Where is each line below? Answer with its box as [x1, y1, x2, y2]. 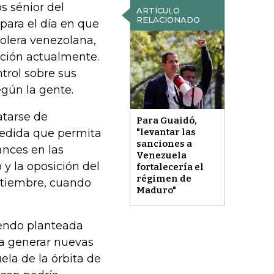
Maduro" [136, 185, 176, 196]
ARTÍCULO [136, 6, 180, 15]
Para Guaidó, [136, 115, 197, 127]
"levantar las [136, 127, 196, 138]
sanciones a [136, 138, 192, 150]
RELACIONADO [136, 15, 200, 24]
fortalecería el [136, 161, 204, 173]
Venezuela [136, 150, 187, 161]
